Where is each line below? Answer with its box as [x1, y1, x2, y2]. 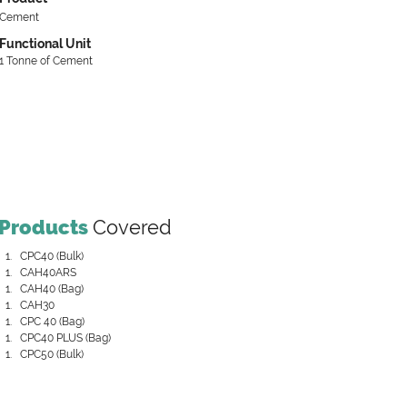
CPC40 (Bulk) [20, 250, 84, 263]
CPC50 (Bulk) [20, 348, 84, 361]
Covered [93, 215, 172, 239]
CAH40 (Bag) [20, 283, 84, 295]
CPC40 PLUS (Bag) [20, 332, 111, 344]
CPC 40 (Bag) [20, 315, 84, 328]
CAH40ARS [20, 266, 76, 279]
